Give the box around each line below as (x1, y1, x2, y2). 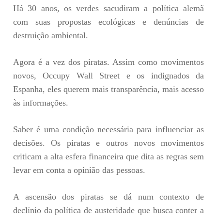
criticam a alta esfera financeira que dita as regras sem (13, 151, 204, 161)
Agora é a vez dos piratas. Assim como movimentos (13, 57, 204, 67)
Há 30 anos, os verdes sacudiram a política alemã (13, 3, 204, 13)
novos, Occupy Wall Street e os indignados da (13, 70, 204, 80)
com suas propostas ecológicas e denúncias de (13, 16, 204, 27)
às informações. (13, 97, 68, 108)
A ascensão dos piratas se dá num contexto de (13, 191, 204, 201)
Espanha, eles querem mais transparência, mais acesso (13, 84, 204, 94)
